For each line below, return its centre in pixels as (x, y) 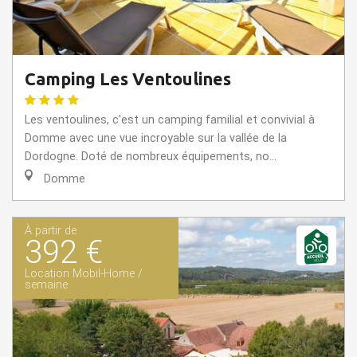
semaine (46, 285)
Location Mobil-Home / (84, 274)
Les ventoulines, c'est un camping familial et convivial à (170, 120)
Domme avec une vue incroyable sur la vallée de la (156, 139)
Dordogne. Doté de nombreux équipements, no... (151, 157)
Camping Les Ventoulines (128, 79)
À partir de (51, 231)
